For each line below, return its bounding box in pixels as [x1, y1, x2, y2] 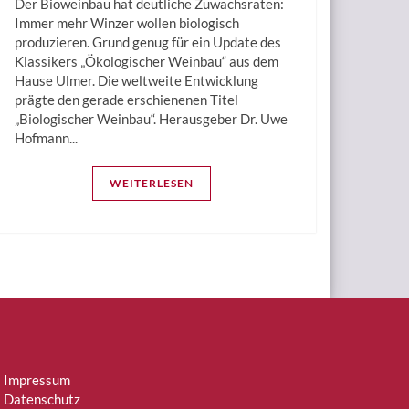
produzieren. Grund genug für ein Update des [15, 34, 281, 51]
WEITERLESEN [110, 176, 194, 191]
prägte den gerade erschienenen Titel [15, 91, 238, 109]
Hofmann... [15, 130, 78, 147]
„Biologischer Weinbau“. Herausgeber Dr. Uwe [15, 110, 288, 128]
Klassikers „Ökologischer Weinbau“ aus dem [15, 53, 278, 70]
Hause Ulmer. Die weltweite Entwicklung [15, 72, 258, 89]
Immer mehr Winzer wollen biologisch [15, 15, 239, 32]
